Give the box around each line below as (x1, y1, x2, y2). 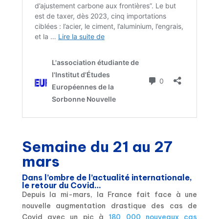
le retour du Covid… (22, 180, 101, 190)
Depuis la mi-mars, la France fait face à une (22, 190, 197, 199)
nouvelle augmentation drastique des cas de (22, 201, 197, 210)
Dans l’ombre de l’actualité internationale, (22, 172, 192, 182)
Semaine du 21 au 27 (22, 137, 173, 156)
